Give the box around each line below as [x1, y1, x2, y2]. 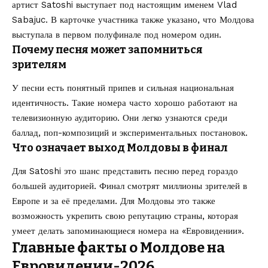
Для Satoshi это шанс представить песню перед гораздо [12, 166, 238, 177]
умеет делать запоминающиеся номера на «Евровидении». [12, 226, 244, 237]
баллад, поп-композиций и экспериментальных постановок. [12, 127, 248, 138]
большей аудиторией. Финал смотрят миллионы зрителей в [12, 181, 247, 192]
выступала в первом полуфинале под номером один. [12, 29, 221, 40]
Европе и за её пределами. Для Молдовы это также [12, 196, 215, 207]
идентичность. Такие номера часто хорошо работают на [12, 97, 237, 108]
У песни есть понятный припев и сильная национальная [12, 82, 234, 93]
